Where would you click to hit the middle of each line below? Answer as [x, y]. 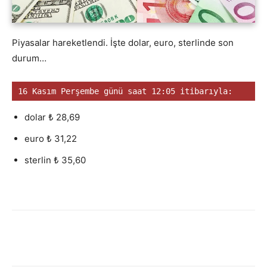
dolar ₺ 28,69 [52, 117]
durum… [29, 58]
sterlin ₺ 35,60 [55, 160]
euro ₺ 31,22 [51, 139]
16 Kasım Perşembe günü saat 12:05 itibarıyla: [125, 91]
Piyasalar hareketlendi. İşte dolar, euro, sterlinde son [123, 43]
